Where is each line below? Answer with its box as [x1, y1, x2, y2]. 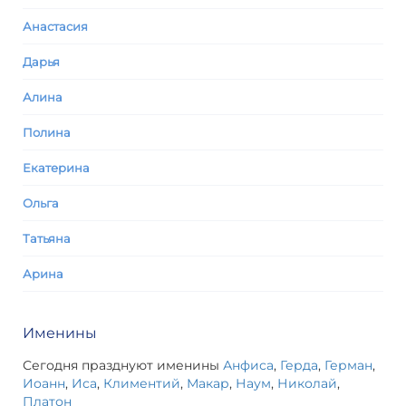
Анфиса [223, 357, 274, 373]
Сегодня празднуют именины [23, 357, 223, 373]
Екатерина [23, 160, 90, 175]
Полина [23, 125, 71, 140]
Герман [324, 357, 372, 373]
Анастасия [23, 19, 88, 34]
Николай [277, 375, 337, 391]
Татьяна [23, 231, 71, 246]
